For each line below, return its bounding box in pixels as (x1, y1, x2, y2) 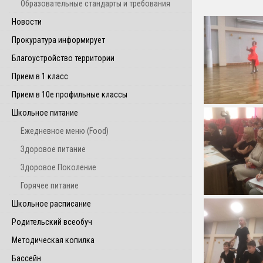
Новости (12, 17, 42, 26)
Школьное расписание (12, 199, 91, 208)
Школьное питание (12, 108, 78, 117)
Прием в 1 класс (12, 72, 68, 81)
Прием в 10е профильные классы (12, 90, 127, 99)
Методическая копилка (12, 235, 95, 245)
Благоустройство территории (12, 53, 114, 63)
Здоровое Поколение (21, 163, 96, 172)
